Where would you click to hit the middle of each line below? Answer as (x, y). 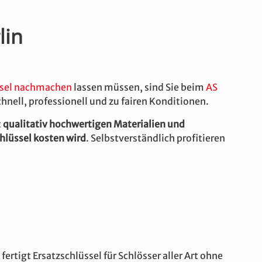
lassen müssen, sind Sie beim (139, 87)
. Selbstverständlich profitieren (156, 138)
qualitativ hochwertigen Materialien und (94, 124)
